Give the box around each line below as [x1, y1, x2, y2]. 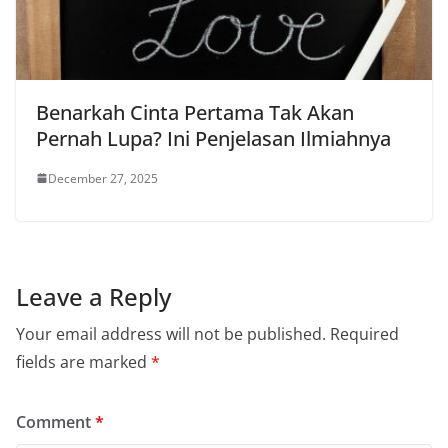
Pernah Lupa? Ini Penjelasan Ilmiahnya [36, 124, 391, 152]
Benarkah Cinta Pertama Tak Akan [36, 98, 354, 126]
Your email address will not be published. [16, 322, 326, 345]
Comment [16, 410, 95, 433]
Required [330, 322, 399, 345]
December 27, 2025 [48, 169, 158, 187]
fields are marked [16, 350, 151, 373]
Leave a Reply [16, 279, 171, 313]
